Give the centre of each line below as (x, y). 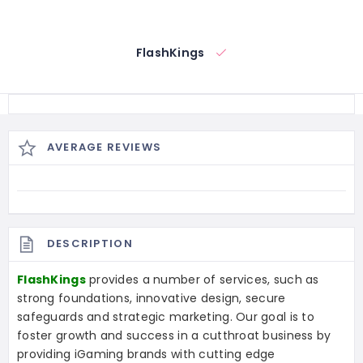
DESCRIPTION (90, 244)
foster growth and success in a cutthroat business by (174, 335)
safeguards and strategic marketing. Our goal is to (166, 316)
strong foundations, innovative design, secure (152, 298)
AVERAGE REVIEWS (104, 147)
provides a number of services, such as (202, 279)
